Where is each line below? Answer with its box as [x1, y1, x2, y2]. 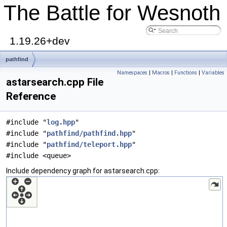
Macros [152, 69, 170, 76]
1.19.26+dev [10, 35, 70, 47]
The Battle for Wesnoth [4, 1, 220, 25]
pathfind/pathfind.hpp [47, 129, 132, 137]
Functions [174, 69, 197, 76]
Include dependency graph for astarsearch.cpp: [6, 167, 160, 175]
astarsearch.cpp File [6, 76, 103, 88]
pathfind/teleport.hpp [47, 140, 132, 148]
